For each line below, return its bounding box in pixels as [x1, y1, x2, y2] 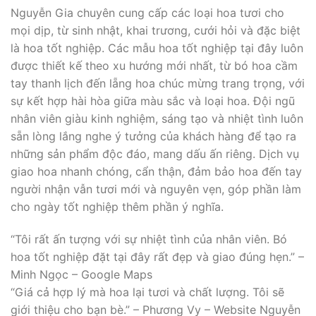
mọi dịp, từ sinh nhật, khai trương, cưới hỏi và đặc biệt [11, 23, 300, 37]
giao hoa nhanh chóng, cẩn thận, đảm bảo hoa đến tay [11, 164, 302, 178]
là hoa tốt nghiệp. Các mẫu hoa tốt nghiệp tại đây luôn [11, 40, 303, 55]
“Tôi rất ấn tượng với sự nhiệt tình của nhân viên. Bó [11, 231, 287, 246]
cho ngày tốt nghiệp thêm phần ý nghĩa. [11, 199, 224, 214]
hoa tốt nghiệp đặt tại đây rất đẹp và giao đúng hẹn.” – [11, 249, 304, 264]
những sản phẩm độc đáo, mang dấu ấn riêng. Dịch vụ [11, 146, 299, 161]
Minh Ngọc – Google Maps [11, 267, 152, 281]
